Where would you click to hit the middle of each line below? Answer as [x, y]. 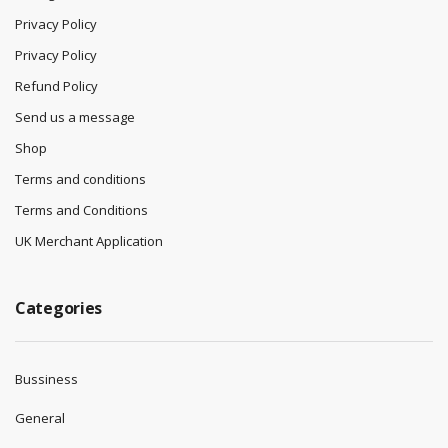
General [40, 418]
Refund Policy [56, 86]
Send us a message [75, 117]
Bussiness [46, 379]
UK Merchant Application [89, 241]
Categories [58, 308]
